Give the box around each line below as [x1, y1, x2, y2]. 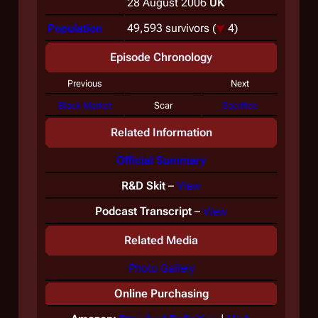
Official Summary [116, 153, 206, 167]
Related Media [124, 234, 198, 247]
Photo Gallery [128, 261, 194, 275]
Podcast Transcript [95, 204, 192, 218]
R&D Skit [121, 179, 165, 192]
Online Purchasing [114, 287, 209, 300]
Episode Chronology [110, 50, 212, 64]
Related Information [110, 126, 212, 139]
